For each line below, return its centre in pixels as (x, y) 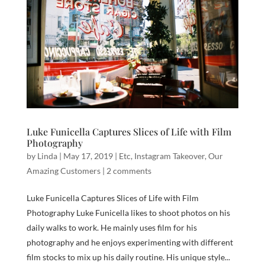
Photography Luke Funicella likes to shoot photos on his (128, 212)
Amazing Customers (63, 170)
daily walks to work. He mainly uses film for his (112, 227)
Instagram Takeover (169, 156)
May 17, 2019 (88, 156)
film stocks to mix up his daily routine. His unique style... (128, 257)
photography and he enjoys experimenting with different (130, 242)
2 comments (129, 170)
